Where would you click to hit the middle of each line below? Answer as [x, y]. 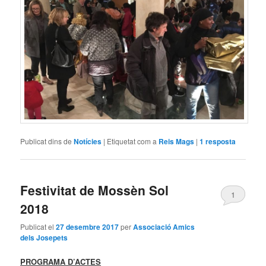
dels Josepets [44, 238]
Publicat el [38, 227]
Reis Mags [177, 141]
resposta [220, 141]
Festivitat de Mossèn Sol [95, 190]
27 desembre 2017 [88, 227]
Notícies [88, 141]
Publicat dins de [46, 141]
